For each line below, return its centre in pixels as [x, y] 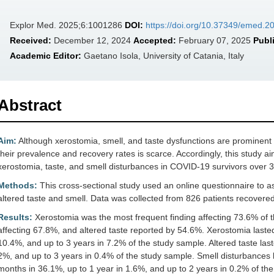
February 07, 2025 [215, 40]
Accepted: [155, 40]
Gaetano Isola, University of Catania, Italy [163, 56]
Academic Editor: [46, 56]
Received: [31, 40]
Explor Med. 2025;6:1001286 [67, 25]
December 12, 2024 [92, 40]
